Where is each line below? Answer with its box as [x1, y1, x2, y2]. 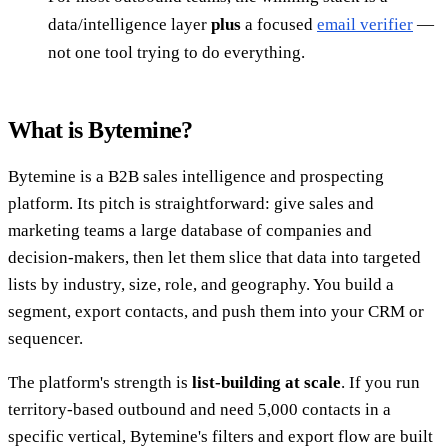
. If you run [341, 373, 420, 393]
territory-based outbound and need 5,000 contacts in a [8, 400, 391, 420]
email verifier [317, 15, 413, 35]
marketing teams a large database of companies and [8, 221, 372, 241]
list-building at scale [192, 373, 341, 393]
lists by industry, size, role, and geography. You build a [8, 275, 394, 295]
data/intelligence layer [48, 15, 211, 35]
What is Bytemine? [8, 117, 193, 144]
